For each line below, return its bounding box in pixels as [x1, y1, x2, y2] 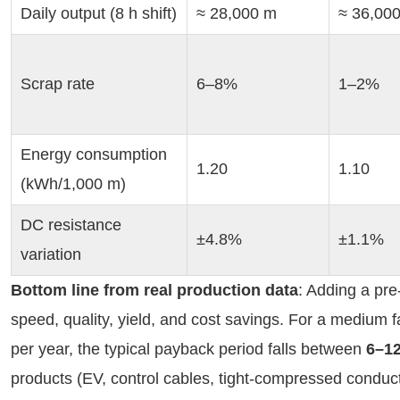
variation [21, 246, 81, 263]
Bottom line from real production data [11, 281, 298, 299]
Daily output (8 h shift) [21, 4, 177, 22]
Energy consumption [21, 146, 167, 163]
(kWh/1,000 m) [21, 175, 126, 193]
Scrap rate [21, 75, 95, 93]
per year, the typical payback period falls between [11, 340, 366, 358]
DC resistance [21, 216, 121, 234]
